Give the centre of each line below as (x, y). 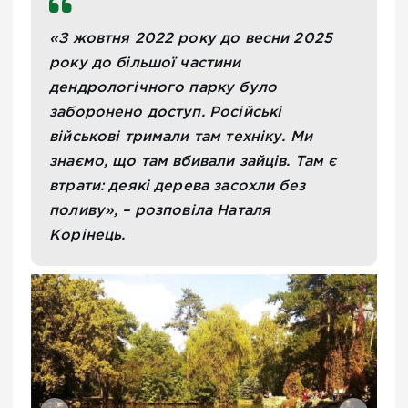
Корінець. (87, 236)
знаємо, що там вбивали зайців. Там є (193, 162)
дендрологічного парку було (163, 88)
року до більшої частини (145, 64)
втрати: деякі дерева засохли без (177, 187)
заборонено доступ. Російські (166, 113)
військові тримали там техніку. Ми (181, 138)
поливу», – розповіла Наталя (160, 211)
